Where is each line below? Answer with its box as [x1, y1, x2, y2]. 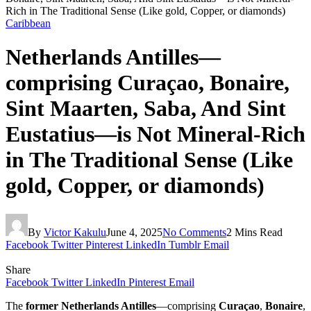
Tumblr [169, 238, 201, 251]
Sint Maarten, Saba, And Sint [6, 96, 286, 121]
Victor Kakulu [44, 226, 106, 238]
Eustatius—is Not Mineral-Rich [6, 121, 305, 147]
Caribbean [6, 17, 51, 29]
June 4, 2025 [106, 226, 162, 238]
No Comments [162, 226, 226, 238]
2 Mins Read [226, 226, 283, 238]
